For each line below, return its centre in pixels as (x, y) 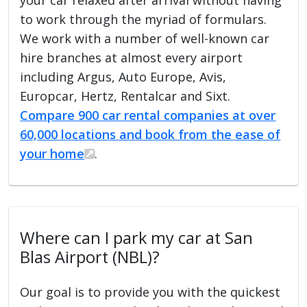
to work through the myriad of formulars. (144, 19)
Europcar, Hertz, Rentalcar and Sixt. (125, 96)
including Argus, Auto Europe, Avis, (123, 76)
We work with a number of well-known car (145, 38)
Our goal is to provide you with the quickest (150, 292)
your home (52, 153)
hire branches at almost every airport (132, 57)
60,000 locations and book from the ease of (150, 134)
